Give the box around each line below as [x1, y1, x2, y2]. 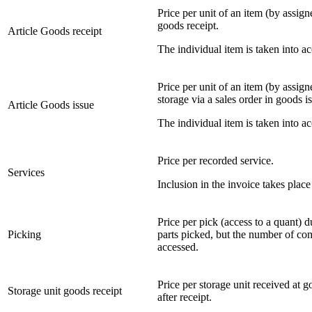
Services [8, 166, 45, 179]
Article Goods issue [8, 99, 94, 111]
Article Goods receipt [8, 25, 102, 38]
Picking [8, 228, 41, 241]
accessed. [157, 241, 198, 253]
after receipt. [157, 291, 212, 304]
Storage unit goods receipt [8, 285, 122, 297]
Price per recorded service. [157, 155, 274, 167]
